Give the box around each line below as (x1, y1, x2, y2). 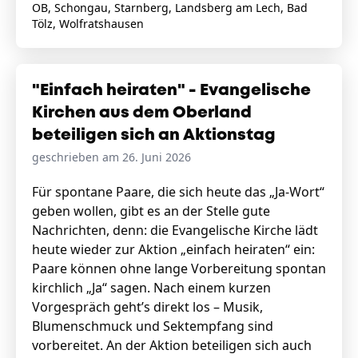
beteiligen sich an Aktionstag (32, 128, 276, 143)
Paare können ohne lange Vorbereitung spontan (32, 260, 326, 277)
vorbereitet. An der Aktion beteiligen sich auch (32, 336, 312, 354)
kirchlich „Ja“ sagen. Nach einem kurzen (32, 279, 271, 296)
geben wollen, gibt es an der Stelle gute (32, 202, 270, 220)
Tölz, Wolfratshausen (32, 16, 144, 31)
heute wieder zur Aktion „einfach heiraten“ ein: (32, 241, 315, 258)
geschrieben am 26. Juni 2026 (32, 149, 191, 165)
